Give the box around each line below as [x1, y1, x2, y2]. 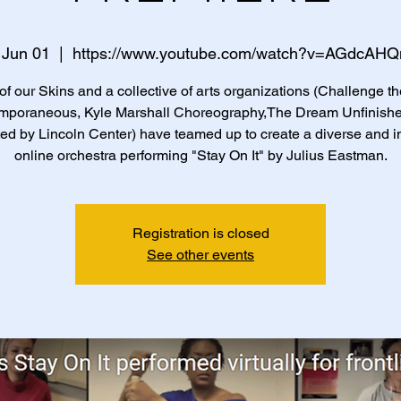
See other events [147, 246, 254, 263]
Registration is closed [132, 225, 269, 242]
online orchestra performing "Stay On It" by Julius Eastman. [13, 147, 388, 164]
